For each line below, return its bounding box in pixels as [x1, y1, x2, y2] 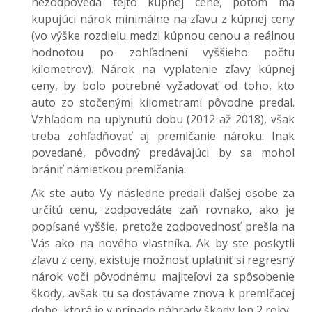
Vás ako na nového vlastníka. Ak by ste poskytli [31, 235, 295, 251]
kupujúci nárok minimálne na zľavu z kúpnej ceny [31, 11, 295, 26]
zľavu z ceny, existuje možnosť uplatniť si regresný [31, 252, 295, 267]
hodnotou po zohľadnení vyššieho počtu [31, 45, 295, 60]
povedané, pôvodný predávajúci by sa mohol [31, 145, 295, 160]
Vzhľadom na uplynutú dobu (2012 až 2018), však [31, 111, 295, 127]
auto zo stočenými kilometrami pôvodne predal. [31, 95, 295, 110]
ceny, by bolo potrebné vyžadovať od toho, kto [31, 78, 295, 93]
